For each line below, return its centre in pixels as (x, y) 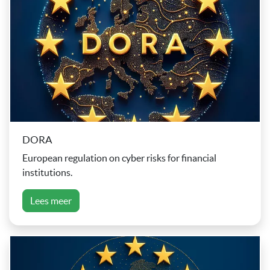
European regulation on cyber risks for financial (119, 158)
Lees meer (51, 201)
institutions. (47, 173)
